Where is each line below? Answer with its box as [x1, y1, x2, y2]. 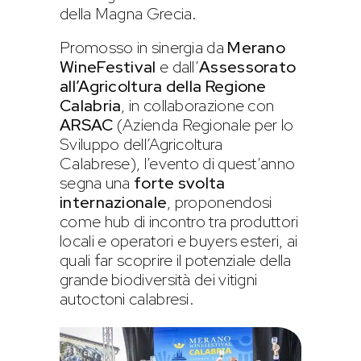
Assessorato [199, 56, 297, 77]
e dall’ [159, 56, 200, 77]
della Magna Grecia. [60, 2, 197, 24]
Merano [227, 36, 286, 58]
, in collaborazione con [121, 94, 275, 116]
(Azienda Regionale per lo [113, 114, 294, 135]
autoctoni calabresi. [60, 288, 195, 309]
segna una [60, 172, 135, 193]
